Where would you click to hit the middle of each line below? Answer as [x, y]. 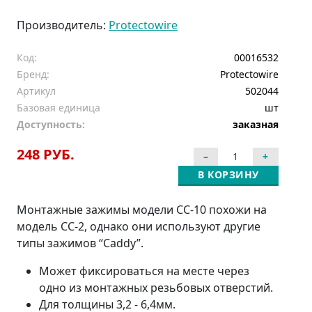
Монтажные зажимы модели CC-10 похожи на [142, 209]
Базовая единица [58, 107]
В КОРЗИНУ [228, 174]
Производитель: [63, 25]
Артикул [36, 91]
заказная [256, 124]
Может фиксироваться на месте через [144, 271]
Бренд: [33, 74]
